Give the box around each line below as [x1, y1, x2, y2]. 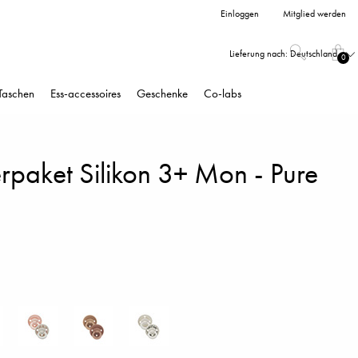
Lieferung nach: [229, 46, 288, 60]
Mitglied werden [283, 7, 346, 20]
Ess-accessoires [50, 86, 121, 101]
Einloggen [221, 7, 259, 20]
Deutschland [290, 46, 337, 60]
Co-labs [204, 86, 241, 101]
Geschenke [137, 86, 188, 101]
